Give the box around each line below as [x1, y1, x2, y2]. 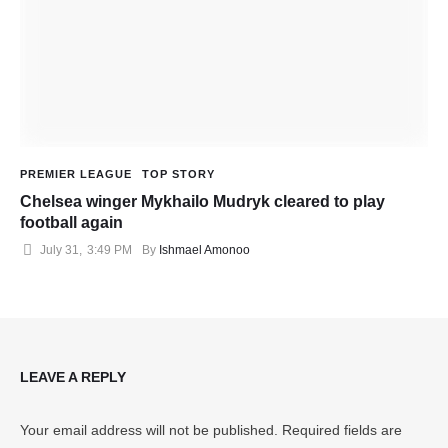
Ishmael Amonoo [159, 242, 250, 257]
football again [20, 213, 123, 231]
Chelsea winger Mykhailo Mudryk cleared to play [20, 192, 385, 210]
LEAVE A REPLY [20, 368, 126, 385]
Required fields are [282, 421, 402, 438]
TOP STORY [142, 167, 215, 180]
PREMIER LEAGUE [20, 167, 132, 180]
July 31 [40, 242, 79, 257]
